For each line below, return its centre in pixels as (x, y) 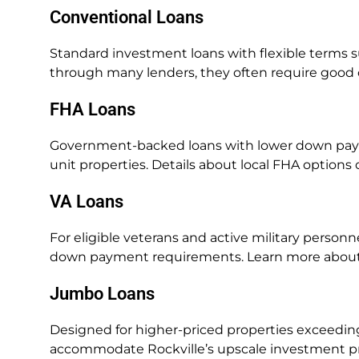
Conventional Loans (127, 17)
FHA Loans (93, 109)
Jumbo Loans (102, 294)
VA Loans (87, 202)
